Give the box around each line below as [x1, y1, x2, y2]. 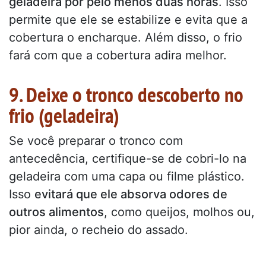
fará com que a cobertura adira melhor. [9, 47, 227, 62]
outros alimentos [9, 204, 104, 219]
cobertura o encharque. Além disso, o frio [9, 30, 242, 45]
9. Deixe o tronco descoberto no [9, 80, 243, 108]
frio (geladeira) [9, 101, 119, 129]
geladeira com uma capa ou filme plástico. [9, 169, 245, 183]
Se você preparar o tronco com [9, 133, 183, 148]
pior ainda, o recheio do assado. [9, 222, 188, 237]
